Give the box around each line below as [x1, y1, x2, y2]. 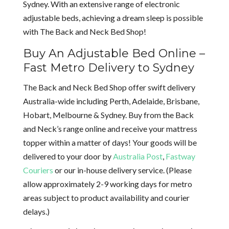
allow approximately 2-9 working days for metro [22, 178, 192, 189]
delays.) [22, 206, 50, 216]
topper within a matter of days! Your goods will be [22, 137, 197, 147]
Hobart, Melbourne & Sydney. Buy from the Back [22, 109, 194, 120]
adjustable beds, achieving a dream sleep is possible [22, 12, 203, 22]
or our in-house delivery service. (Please [53, 165, 192, 175]
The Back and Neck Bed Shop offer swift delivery [22, 82, 195, 92]
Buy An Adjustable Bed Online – [22, 46, 205, 60]
